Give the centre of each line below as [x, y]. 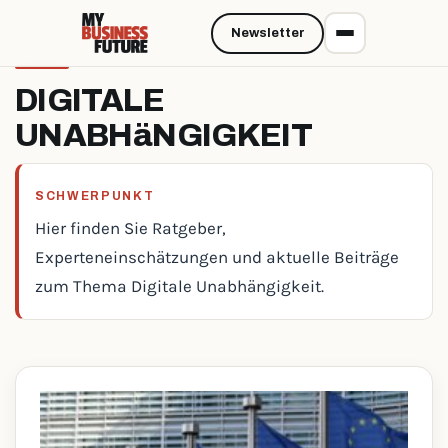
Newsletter [267, 33]
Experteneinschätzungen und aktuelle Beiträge [217, 257]
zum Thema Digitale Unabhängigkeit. [179, 286]
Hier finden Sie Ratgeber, [130, 228]
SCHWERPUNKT [95, 196]
